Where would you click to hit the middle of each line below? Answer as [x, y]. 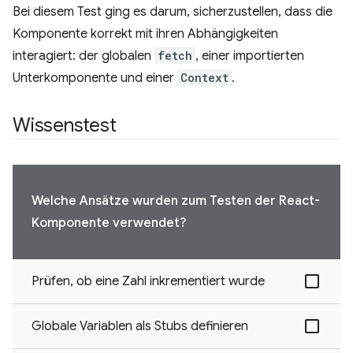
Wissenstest [65, 125]
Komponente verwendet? [109, 223]
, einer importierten [250, 56]
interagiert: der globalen [84, 56]
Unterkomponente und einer [95, 78]
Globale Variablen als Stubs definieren [140, 326]
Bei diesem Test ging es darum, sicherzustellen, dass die [173, 11]
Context [204, 77]
